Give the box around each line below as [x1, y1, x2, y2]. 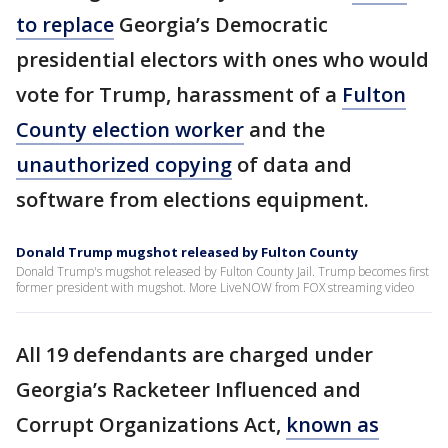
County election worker [16, 116, 244, 144]
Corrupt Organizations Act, [16, 411, 286, 439]
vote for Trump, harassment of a [16, 81, 342, 109]
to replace [16, 11, 114, 39]
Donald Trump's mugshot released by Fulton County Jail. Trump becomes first [16, 263, 429, 281]
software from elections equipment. [16, 186, 369, 214]
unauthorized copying [16, 151, 232, 179]
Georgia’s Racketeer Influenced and [16, 376, 361, 404]
